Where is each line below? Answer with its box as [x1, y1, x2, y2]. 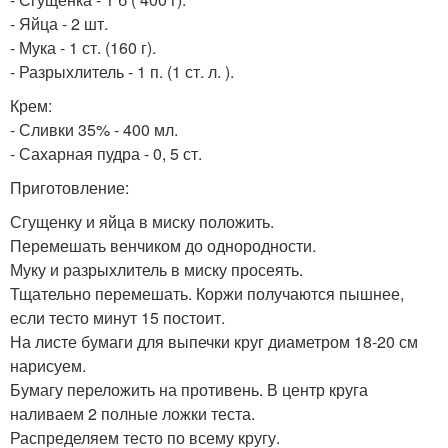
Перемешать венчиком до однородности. [10, 234, 316, 257]
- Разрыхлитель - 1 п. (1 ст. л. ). [10, 60, 234, 83]
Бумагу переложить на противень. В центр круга [10, 378, 368, 401]
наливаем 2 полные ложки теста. [10, 402, 255, 425]
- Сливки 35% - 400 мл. [10, 118, 178, 141]
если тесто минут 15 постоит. [10, 306, 225, 329]
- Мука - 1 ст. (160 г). [10, 36, 156, 59]
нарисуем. [10, 354, 86, 377]
